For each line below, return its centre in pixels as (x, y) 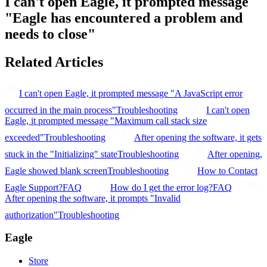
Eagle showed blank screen (56, 170)
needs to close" (50, 34)
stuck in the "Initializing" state (61, 154)
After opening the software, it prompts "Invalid (93, 198)
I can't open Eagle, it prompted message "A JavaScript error (131, 93)
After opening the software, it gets (198, 137)
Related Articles (54, 62)
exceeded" (24, 137)
